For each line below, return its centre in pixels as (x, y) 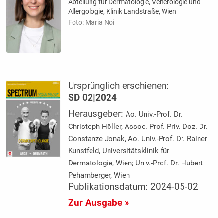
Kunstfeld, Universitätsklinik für (119, 151)
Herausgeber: (97, 114)
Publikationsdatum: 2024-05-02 (133, 187)
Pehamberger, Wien (99, 175)
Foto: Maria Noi (91, 23)
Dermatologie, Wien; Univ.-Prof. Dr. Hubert (136, 163)
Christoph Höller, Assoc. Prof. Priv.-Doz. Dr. (138, 126)
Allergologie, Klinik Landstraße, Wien (122, 11)
